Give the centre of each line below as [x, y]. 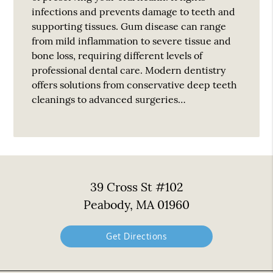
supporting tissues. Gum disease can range [129, 26]
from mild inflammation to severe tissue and [132, 41]
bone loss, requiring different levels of [117, 55]
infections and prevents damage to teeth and [134, 11]
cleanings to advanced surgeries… [109, 99]
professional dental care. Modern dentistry [129, 70]
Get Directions [136, 236]
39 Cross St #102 [136, 187]
